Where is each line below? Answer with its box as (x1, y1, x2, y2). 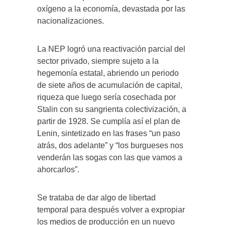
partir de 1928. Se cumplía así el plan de (37, 117, 180, 126)
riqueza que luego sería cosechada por (37, 92, 176, 101)
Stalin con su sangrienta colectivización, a (37, 104, 186, 114)
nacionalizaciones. (37, 16, 104, 25)
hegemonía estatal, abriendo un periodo (37, 68, 179, 77)
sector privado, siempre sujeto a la (37, 56, 159, 65)
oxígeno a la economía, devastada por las (37, 4, 185, 13)
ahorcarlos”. (37, 165, 79, 174)
